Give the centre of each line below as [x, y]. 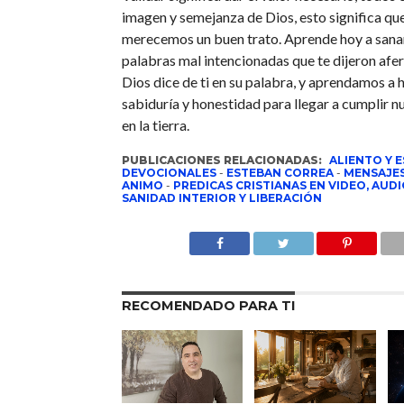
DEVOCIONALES [169, 173]
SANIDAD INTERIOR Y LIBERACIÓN [221, 198]
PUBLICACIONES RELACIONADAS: [223, 160]
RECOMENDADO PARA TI [208, 306]
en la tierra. [155, 125]
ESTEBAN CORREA [280, 173]
